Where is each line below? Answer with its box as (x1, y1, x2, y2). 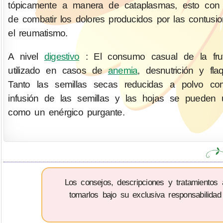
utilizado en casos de (8, 65, 108, 76)
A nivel (8, 51, 44, 62)
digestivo (44, 51, 79, 62)
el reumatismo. (8, 28, 68, 39)
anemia (108, 65, 138, 76)
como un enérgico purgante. (8, 107, 124, 118)
